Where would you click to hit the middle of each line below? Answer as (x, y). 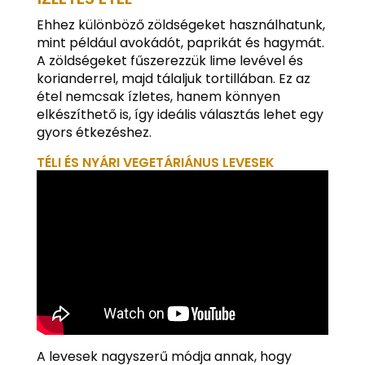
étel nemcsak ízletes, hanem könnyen (158, 97)
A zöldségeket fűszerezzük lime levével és (169, 61)
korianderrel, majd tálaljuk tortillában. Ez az (173, 79)
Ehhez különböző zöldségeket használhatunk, (180, 25)
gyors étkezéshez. (94, 133)
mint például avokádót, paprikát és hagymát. (180, 43)
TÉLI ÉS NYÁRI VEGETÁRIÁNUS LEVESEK (155, 163)
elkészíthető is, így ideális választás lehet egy (180, 115)
